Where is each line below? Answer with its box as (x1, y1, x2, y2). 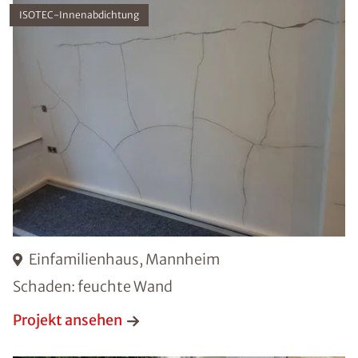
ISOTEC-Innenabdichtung (19, 9, 139, 22)
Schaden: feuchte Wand (13, 277, 173, 296)
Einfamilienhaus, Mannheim (29, 250, 220, 269)
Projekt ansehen (13, 311, 122, 330)
